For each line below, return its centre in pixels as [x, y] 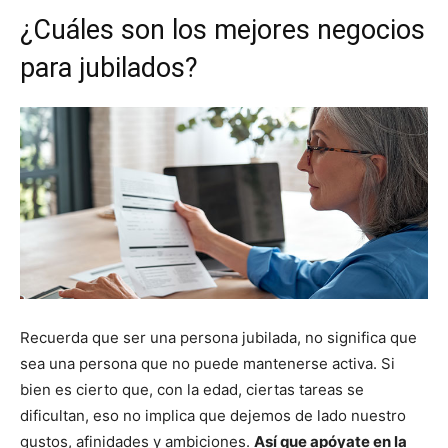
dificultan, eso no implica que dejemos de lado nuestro [213, 416]
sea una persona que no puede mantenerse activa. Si [207, 364]
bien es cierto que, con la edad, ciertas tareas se [192, 390]
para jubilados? [109, 68]
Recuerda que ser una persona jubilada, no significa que [218, 338]
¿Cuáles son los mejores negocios [222, 30]
